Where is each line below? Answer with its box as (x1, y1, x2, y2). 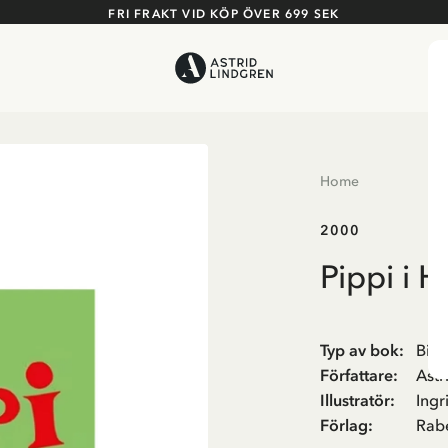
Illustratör (320, 390, 390, 410)
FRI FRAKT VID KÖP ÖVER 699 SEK (108, 7, 340, 21)
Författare (320, 365, 393, 385)
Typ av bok (320, 340, 399, 360)
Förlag (320, 415, 368, 435)
